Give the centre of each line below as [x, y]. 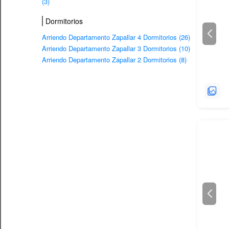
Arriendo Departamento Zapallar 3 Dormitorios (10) [116, 48]
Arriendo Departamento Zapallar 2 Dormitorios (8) [114, 59]
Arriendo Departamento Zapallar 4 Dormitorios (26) [116, 37]
